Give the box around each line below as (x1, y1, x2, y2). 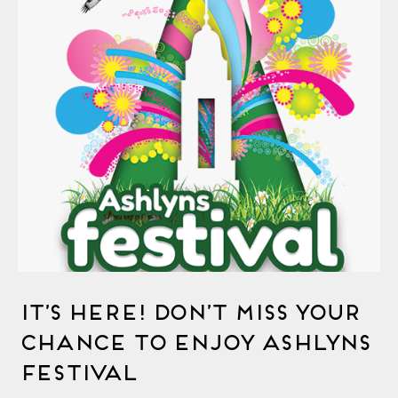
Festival (18, 359, 135, 381)
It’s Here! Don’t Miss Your (18, 298, 358, 321)
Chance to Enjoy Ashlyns (18, 329, 369, 351)
